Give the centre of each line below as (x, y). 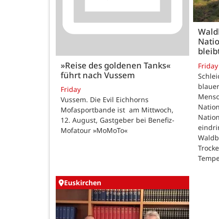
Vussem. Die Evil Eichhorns (105, 100)
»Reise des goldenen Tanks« (116, 65)
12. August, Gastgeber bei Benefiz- (118, 120)
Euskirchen (83, 183)
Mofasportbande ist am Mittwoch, (117, 110)
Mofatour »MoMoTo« (94, 131)
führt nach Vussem (98, 75)
